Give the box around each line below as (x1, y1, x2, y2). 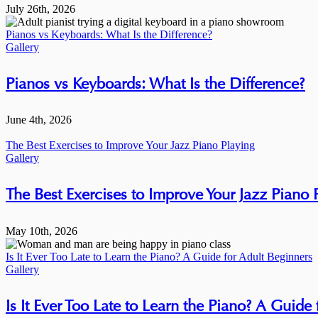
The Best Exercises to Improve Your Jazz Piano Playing (6, 139, 255, 152)
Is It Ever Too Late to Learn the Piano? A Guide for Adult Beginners (6, 250, 312, 263)
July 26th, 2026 (6, 2, 75, 15)
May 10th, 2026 (6, 224, 77, 237)
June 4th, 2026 (6, 114, 72, 126)
